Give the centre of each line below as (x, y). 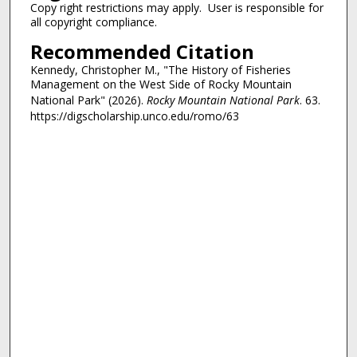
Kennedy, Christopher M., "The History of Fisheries (160, 69)
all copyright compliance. (93, 22)
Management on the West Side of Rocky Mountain (161, 84)
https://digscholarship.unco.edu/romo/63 (134, 116)
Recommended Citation (142, 51)
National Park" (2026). (88, 100)
